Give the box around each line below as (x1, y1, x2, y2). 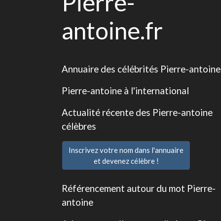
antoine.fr (62, 16, 163, 44)
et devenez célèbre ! (93, 156, 159, 165)
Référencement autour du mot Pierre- (62, 183, 216, 194)
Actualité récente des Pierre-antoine (62, 107, 213, 118)
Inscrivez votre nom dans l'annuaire (69, 146, 184, 154)
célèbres (62, 120, 96, 132)
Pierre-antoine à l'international (62, 85, 189, 96)
